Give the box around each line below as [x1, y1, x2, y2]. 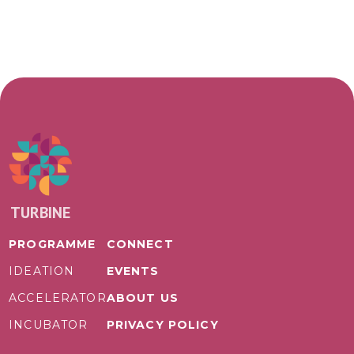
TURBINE [10, 201, 71, 223]
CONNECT [106, 236, 174, 251]
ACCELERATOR [9, 290, 107, 305]
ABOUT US [106, 290, 179, 305]
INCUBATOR [9, 317, 88, 332]
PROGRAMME [9, 236, 96, 251]
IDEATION [9, 263, 75, 278]
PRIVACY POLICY [106, 317, 219, 332]
